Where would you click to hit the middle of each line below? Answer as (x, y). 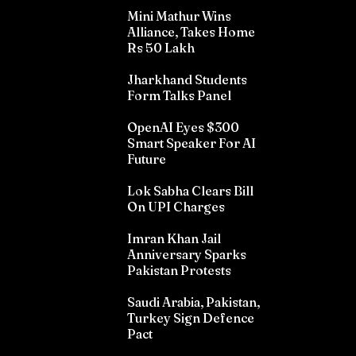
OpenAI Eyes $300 (183, 128)
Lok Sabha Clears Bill (190, 191)
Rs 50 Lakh (161, 48)
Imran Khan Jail (174, 239)
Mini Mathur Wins (179, 16)
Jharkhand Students (187, 80)
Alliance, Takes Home (191, 32)
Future (147, 159)
